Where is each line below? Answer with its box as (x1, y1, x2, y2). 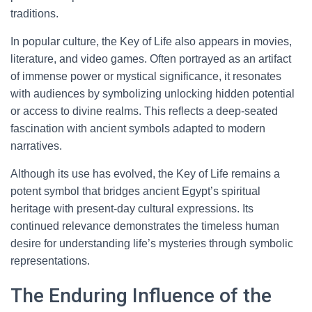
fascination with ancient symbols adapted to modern (10, 123, 265, 134)
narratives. (10, 140, 62, 152)
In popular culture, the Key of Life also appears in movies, (10, 36, 292, 47)
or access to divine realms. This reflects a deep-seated (10, 105, 278, 117)
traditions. (10, 8, 58, 19)
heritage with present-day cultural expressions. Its (10, 203, 253, 214)
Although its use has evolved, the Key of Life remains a (10, 168, 280, 180)
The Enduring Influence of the (10, 284, 272, 307)
